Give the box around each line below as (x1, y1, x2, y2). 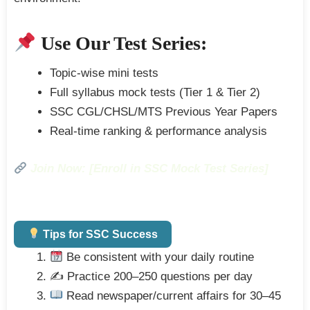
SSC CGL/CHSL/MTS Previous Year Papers (50, 105, 277, 119)
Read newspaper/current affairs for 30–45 (63, 289, 282, 302)
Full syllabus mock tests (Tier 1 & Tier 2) (50, 86, 260, 100)
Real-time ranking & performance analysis (50, 125, 267, 138)
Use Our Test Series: (35, 33, 207, 55)
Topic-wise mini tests (50, 66, 158, 80)
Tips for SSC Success (40, 228, 158, 240)
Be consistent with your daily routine (63, 250, 255, 264)
